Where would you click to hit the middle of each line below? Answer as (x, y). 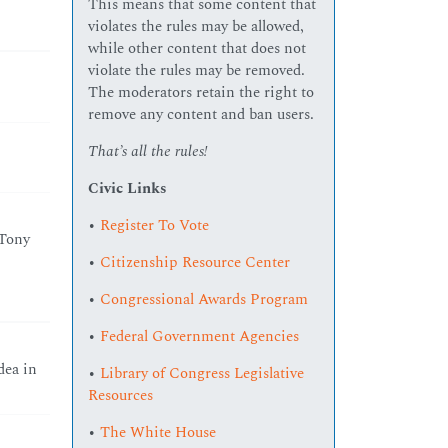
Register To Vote (155, 226)
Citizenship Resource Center (195, 263)
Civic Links (128, 189)
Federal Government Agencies (200, 337)
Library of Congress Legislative (202, 374)
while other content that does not (197, 49)
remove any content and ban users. (201, 115)
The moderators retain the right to (201, 93)
